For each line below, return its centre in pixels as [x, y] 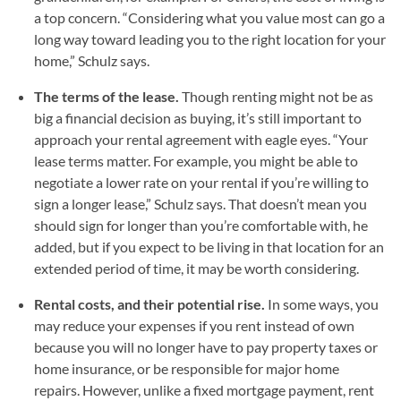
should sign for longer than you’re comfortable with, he [201, 225]
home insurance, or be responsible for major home [187, 368]
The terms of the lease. [108, 96]
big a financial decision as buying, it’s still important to [198, 117]
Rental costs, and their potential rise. [151, 303]
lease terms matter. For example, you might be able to [196, 160]
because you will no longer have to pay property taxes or [206, 346]
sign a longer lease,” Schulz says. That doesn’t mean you [200, 203]
